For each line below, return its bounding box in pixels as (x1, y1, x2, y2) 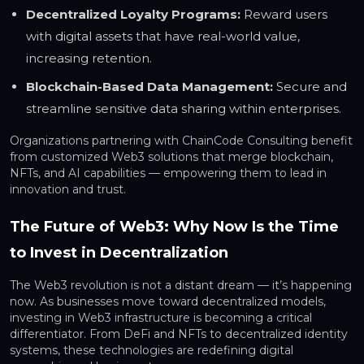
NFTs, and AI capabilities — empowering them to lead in (10, 166, 327, 181)
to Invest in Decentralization (10, 244, 228, 262)
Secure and (273, 79, 347, 95)
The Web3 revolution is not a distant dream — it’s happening (10, 278, 352, 293)
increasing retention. (26, 50, 152, 67)
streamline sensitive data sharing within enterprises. (26, 101, 341, 117)
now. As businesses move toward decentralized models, (10, 294, 326, 310)
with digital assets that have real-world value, (26, 28, 300, 45)
